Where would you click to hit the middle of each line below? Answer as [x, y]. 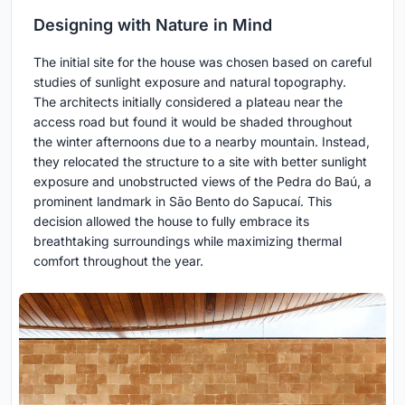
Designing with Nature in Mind [153, 25]
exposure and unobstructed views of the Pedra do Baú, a [202, 182]
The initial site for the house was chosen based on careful [202, 62]
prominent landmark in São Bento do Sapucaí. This [183, 202]
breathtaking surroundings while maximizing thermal [188, 241]
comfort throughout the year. [118, 261]
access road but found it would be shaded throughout [193, 122]
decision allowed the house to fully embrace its [171, 221]
